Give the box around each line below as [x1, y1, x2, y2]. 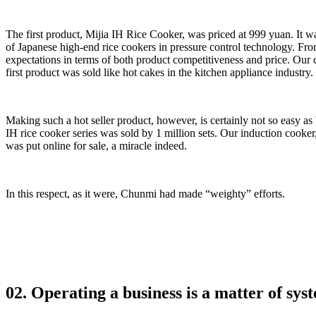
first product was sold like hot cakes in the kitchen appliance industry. [6, 66, 313, 78]
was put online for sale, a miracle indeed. [6, 139, 187, 152]
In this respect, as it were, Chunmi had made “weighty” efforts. [6, 187, 285, 200]
